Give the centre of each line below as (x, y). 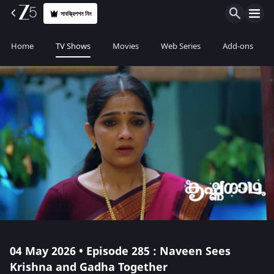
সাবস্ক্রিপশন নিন (76, 13)
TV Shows (73, 46)
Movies (126, 46)
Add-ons (238, 46)
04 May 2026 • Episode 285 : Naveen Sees (120, 251)
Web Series (181, 46)
